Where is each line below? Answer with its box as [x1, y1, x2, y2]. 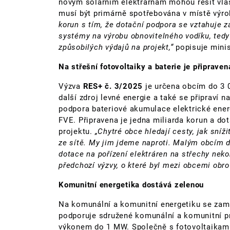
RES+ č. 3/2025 [83, 81, 143, 91]
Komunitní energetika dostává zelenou [59, 180, 204, 189]
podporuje [59, 210, 97, 220]
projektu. [59, 126, 95, 136]
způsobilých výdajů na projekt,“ [59, 42, 174, 52]
